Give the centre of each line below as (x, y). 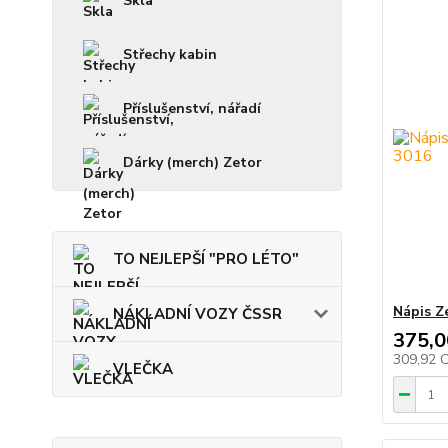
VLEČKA (143, 369)
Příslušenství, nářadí (192, 108)
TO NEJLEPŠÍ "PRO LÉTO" (206, 259)
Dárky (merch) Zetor (192, 162)
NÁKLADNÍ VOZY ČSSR (197, 314)
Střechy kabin (170, 54)
